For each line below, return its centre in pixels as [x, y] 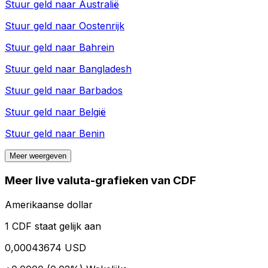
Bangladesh [105, 69]
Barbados [101, 91]
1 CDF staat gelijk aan [53, 226]
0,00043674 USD [45, 247]
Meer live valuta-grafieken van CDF [100, 181]
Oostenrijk [102, 26]
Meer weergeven [38, 156]
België [92, 112]
